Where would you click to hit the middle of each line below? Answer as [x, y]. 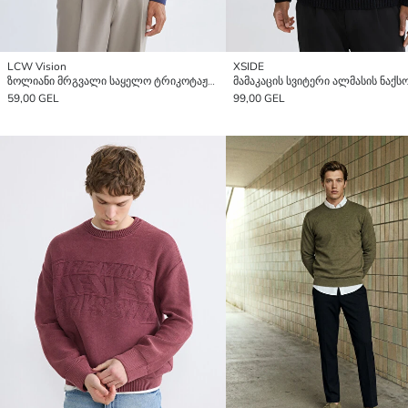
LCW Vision [37, 66]
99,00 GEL [259, 98]
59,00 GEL [33, 98]
